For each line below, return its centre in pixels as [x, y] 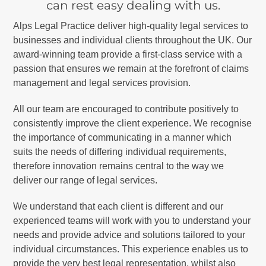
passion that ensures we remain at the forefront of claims [131, 69]
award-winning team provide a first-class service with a [128, 54]
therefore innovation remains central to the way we [119, 166]
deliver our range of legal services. [85, 180]
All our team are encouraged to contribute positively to [126, 109]
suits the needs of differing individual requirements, [120, 152]
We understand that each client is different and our [118, 206]
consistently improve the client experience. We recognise [133, 123]
